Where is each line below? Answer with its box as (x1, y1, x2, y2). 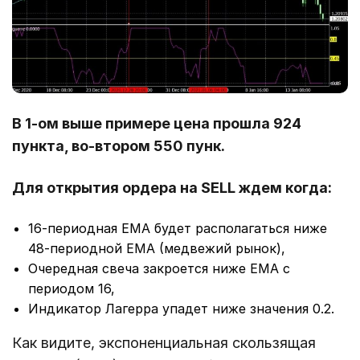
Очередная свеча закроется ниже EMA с (28, 260, 290, 276)
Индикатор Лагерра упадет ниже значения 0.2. (28, 300, 334, 317)
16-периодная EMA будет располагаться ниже (28, 219, 327, 236)
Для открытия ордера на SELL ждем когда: (12, 178, 332, 196)
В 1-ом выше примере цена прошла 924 (12, 114, 301, 132)
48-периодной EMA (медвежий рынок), (28, 239, 285, 256)
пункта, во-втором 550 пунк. (12, 137, 225, 154)
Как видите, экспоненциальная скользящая (12, 333, 316, 351)
